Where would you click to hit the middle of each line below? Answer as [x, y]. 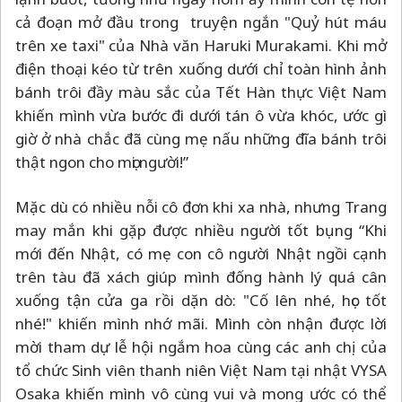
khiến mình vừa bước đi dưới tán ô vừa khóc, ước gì [201, 115]
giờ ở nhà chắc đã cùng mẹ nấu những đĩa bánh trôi [201, 138]
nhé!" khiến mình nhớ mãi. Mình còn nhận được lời [201, 323]
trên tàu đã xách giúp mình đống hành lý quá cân [201, 276]
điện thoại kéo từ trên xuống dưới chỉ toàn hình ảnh [201, 68]
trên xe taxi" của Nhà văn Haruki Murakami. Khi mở [201, 45]
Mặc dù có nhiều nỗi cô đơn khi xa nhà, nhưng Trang [201, 206]
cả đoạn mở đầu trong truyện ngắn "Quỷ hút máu [201, 22]
